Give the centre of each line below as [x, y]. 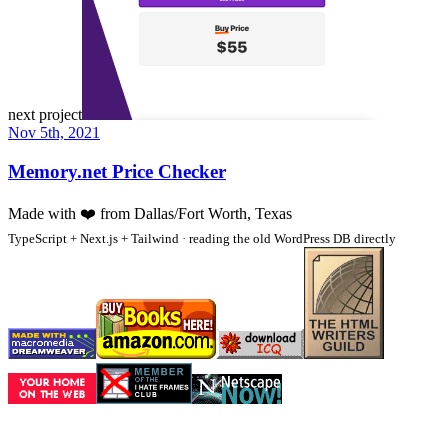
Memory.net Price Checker [117, 171]
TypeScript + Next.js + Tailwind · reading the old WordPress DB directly [202, 238]
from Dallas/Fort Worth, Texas [194, 213]
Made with [44, 213]
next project [45, 115]
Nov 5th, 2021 [54, 133]
